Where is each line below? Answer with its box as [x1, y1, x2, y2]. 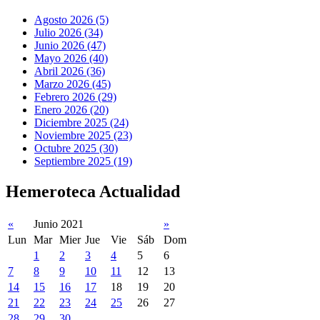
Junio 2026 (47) [34, 39, 106, 51]
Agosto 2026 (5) [34, 13, 109, 26]
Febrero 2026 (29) [34, 90, 116, 103]
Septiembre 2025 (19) [34, 154, 132, 167]
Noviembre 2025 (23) [34, 129, 132, 141]
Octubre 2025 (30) [34, 141, 118, 154]
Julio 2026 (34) [34, 26, 103, 39]
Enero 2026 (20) [34, 103, 109, 116]
